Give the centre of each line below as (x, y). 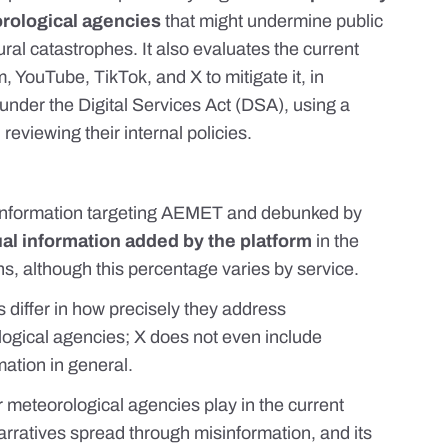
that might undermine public (272, 21)
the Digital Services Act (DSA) (167, 105)
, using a (317, 105)
